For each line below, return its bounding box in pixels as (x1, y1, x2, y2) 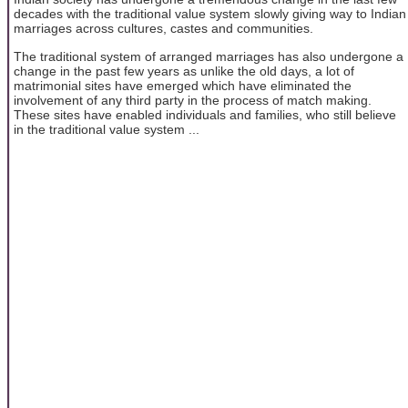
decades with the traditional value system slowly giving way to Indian (14, 6, 406, 22)
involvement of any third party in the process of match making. (14, 92, 372, 107)
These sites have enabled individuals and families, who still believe (14, 107, 396, 122)
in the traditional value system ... (14, 121, 199, 137)
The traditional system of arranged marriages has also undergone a (14, 48, 403, 64)
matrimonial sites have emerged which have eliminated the (14, 77, 352, 93)
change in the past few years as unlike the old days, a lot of (14, 63, 354, 78)
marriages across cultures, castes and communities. (14, 21, 313, 36)
